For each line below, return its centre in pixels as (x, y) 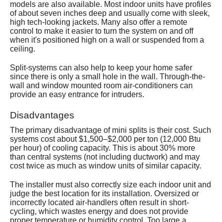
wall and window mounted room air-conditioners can (101, 86)
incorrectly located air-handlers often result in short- (99, 203)
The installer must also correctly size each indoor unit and (111, 185)
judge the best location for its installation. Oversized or (104, 194)
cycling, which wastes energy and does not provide (99, 212)
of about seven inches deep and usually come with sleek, (110, 13)
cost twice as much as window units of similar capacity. (106, 166)
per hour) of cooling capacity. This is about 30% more (103, 148)
